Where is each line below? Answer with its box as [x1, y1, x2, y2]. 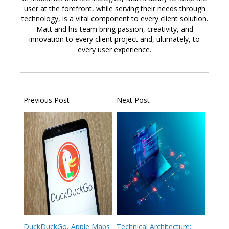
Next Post [116, 95, 150, 105]
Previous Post [24, 95, 70, 105]
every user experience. [78, 44, 151, 55]
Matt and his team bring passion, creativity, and [36, 24, 193, 34]
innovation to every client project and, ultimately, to [29, 34, 200, 44]
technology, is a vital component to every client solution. [21, 14, 208, 24]
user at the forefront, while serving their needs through [24, 4, 205, 14]
